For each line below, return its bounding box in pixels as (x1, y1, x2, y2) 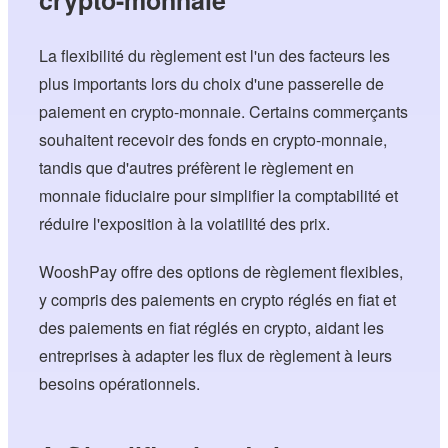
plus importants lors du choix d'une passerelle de (39, 71, 385, 95)
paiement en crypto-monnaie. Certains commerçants (39, 99, 409, 123)
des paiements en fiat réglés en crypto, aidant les (39, 315, 385, 339)
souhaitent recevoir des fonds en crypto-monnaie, (39, 127, 388, 151)
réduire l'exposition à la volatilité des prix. (39, 211, 331, 235)
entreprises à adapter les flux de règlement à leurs (39, 343, 393, 367)
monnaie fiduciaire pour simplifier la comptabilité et (39, 183, 399, 207)
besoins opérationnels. (39, 371, 201, 395)
